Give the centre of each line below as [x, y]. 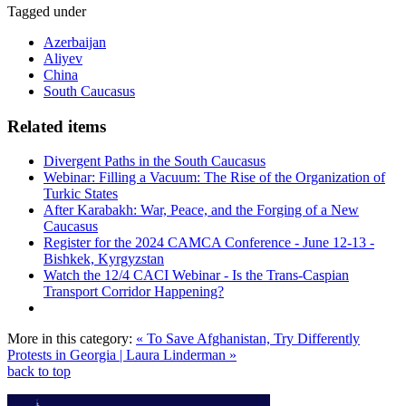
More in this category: [70, 339]
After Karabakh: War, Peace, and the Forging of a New [201, 210]
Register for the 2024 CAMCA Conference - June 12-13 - [209, 243]
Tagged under [47, 11]
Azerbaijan [75, 42]
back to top [39, 372]
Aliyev [63, 58]
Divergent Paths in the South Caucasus [155, 161]
